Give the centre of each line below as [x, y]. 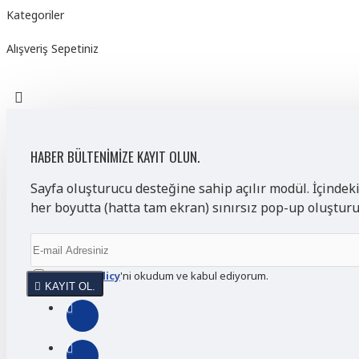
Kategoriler [35, 15]
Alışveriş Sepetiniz [52, 48]
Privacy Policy [85, 276]
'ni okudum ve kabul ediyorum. [194, 276]
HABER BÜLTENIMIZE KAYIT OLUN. [115, 157]
